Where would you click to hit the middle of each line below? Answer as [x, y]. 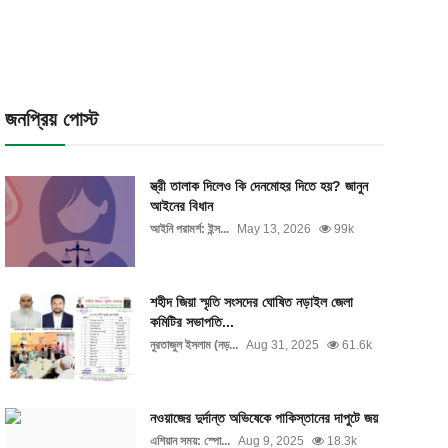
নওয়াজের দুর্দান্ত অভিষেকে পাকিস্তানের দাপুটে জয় [263, 418]
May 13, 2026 [273, 229]
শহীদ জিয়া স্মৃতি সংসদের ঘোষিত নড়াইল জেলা [251, 302]
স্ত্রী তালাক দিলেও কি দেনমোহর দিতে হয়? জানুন [258, 186]
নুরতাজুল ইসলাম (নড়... [193, 345]
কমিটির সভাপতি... [191, 322]
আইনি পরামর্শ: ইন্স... [189, 229]
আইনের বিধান [181, 206]
